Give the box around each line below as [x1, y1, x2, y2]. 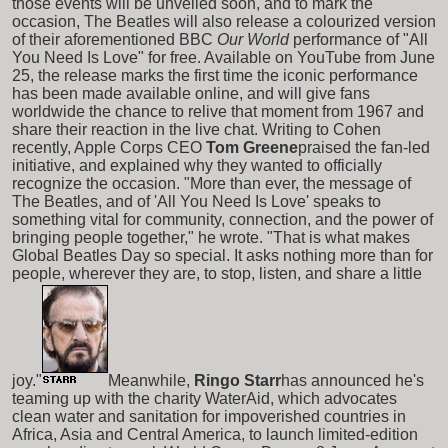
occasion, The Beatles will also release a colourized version [12, 12, 436, 30]
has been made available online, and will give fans [12, 84, 370, 102]
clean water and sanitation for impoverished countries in [12, 407, 406, 425]
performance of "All [293, 30, 428, 48]
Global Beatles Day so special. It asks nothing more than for [12, 246, 433, 264]
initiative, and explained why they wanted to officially [12, 156, 382, 174]
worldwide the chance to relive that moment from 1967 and [12, 102, 424, 120]
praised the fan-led [298, 138, 430, 156]
